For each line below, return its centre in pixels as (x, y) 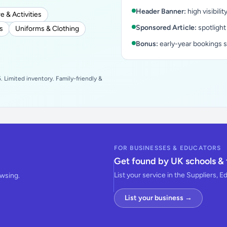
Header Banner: (161, 11)
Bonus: (147, 44)
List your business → (158, 198)
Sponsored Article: (166, 28)
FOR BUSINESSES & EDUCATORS (167, 148)
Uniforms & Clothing (47, 29)
